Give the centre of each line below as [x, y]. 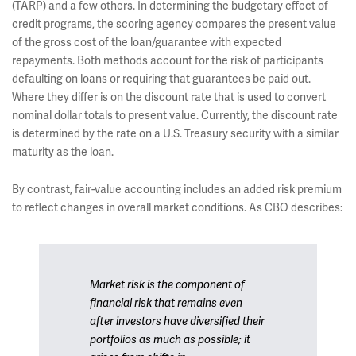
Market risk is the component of [167, 285]
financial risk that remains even [166, 303]
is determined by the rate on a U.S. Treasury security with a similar [175, 133]
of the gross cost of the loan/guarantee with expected [147, 42]
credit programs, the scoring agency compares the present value [174, 24]
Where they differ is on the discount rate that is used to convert [169, 97]
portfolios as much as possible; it [170, 340]
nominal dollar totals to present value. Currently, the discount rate [175, 115]
